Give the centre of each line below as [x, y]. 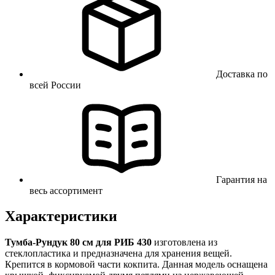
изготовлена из [184, 242]
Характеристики [61, 216]
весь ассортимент [66, 190]
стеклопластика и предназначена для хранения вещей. [118, 254]
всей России [55, 85]
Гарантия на [242, 179]
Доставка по [242, 74]
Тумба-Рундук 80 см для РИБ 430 [78, 242]
